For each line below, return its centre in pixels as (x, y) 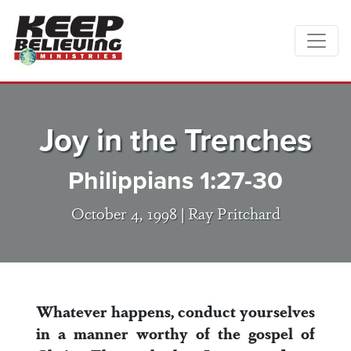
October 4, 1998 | (129, 213)
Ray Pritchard (234, 213)
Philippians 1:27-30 (175, 180)
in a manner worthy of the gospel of (175, 333)
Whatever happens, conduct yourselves (175, 311)
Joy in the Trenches (175, 140)
